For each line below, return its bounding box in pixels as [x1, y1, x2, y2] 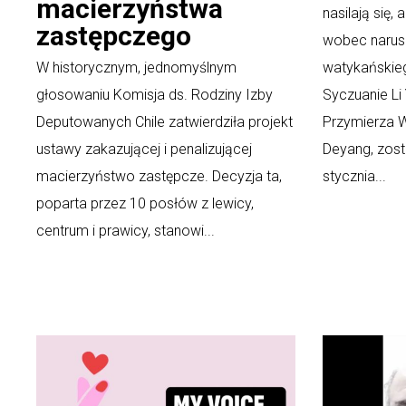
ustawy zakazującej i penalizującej [36, 140, 252, 158]
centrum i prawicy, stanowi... [36, 221, 215, 239]
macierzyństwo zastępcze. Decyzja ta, [36, 167, 282, 185]
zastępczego [36, 19, 191, 52]
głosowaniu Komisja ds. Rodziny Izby [36, 85, 273, 103]
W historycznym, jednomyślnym [36, 58, 237, 76]
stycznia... [323, 167, 386, 185]
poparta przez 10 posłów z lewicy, [36, 194, 254, 212]
